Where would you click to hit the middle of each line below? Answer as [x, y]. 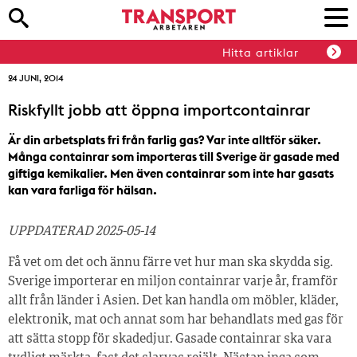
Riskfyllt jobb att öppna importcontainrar [159, 110]
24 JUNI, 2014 [35, 78]
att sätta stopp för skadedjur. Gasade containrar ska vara [170, 339]
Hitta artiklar [261, 53]
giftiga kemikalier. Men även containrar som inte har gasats [171, 173]
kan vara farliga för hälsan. [82, 190]
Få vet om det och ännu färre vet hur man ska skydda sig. [171, 263]
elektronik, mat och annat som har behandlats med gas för [176, 320]
